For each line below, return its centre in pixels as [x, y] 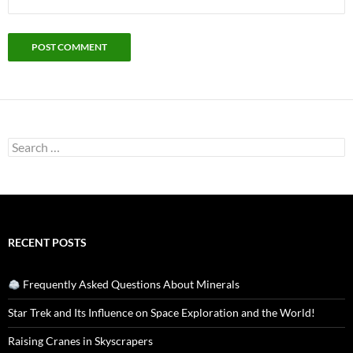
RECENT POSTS [47, 243]
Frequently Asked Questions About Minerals [130, 284]
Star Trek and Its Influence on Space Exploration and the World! [162, 313]
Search [24, 144]
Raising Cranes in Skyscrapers [80, 341]
